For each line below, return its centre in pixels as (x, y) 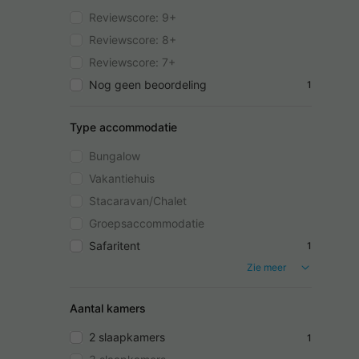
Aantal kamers (108, 309)
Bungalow (115, 155)
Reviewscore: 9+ (133, 17)
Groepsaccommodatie (147, 223)
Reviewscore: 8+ (133, 39)
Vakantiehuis (122, 178)
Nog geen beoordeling (148, 84)
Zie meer (266, 267)
